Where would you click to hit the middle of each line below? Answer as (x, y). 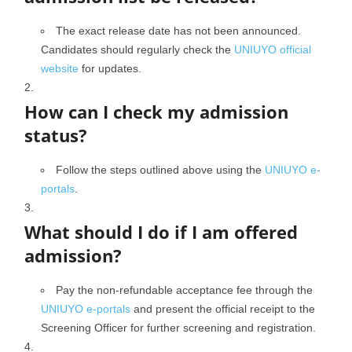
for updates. (110, 68)
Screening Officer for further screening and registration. (178, 328)
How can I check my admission (156, 112)
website (60, 68)
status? (56, 135)
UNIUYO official (273, 49)
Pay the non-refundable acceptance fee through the (184, 290)
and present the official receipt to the (223, 309)
